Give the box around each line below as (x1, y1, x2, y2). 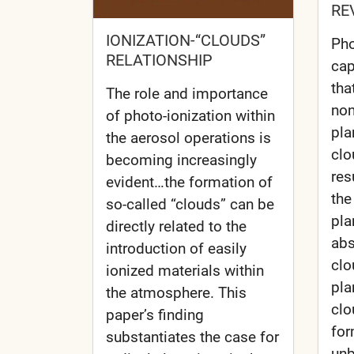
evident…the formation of (106, 172, 273, 191)
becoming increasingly (106, 150, 257, 169)
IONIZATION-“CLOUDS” (106, 30, 265, 50)
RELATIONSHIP (106, 50, 213, 70)
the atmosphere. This (106, 283, 247, 302)
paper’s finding (106, 305, 204, 324)
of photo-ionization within (106, 106, 275, 125)
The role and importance (106, 84, 268, 103)
